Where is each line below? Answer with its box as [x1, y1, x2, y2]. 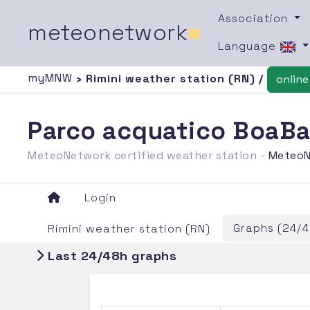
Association [217, 10, 291, 26]
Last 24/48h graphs [44, 247, 177, 264]
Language [217, 38, 280, 53]
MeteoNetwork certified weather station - [28, 147, 268, 163]
